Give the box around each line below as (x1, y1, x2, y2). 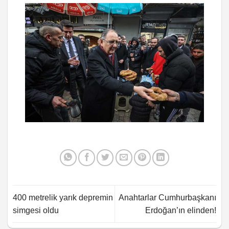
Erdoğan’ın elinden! (145, 205, 216, 215)
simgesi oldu (13, 205, 59, 215)
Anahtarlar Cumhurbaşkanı (119, 193, 216, 202)
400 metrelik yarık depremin (13, 193, 113, 202)
